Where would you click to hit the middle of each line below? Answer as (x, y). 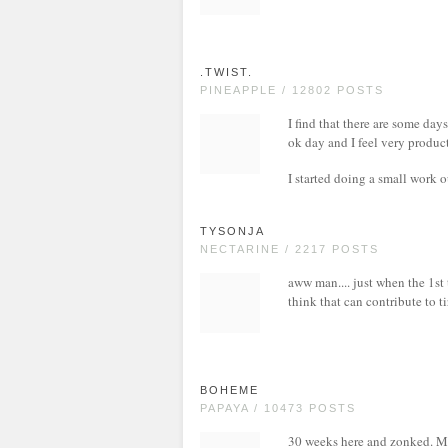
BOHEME (229, 390)
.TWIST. (226, 72)
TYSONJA (232, 231)
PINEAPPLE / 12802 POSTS (292, 90)
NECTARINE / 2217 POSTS (289, 249)
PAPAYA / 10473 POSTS (278, 408)
